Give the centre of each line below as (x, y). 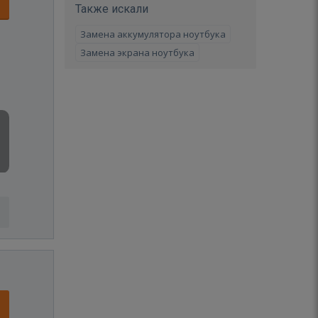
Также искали (112, 9)
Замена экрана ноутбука (137, 53)
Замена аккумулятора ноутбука (153, 34)
